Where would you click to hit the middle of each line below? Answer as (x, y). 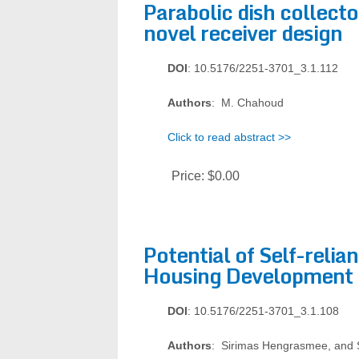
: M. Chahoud (248, 103)
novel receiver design (243, 33)
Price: (190, 176)
